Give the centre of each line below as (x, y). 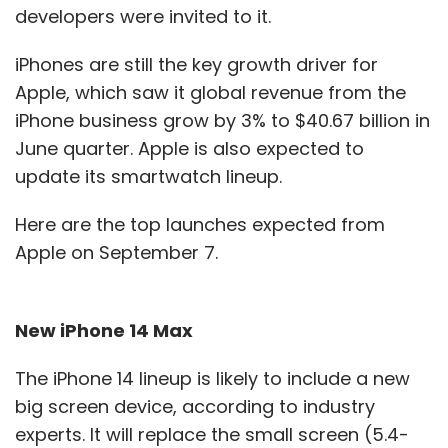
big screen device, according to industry (195, 406)
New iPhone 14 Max (108, 330)
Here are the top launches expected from (200, 224)
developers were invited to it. (148, 16)
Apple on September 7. (121, 252)
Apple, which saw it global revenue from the (210, 92)
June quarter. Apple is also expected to (189, 148)
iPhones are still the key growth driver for (196, 64)
